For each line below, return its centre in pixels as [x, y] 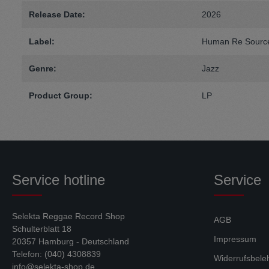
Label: [42, 41]
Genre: [43, 68]
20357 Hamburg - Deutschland [71, 241]
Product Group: [61, 95]
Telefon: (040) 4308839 [56, 254]
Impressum [235, 239]
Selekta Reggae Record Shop [68, 216]
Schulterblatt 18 [42, 229]
